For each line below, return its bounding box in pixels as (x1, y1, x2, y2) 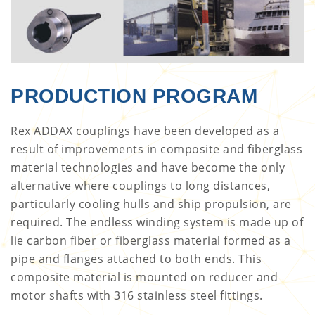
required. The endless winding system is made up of (11, 214, 303, 230)
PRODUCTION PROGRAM (11, 84, 257, 107)
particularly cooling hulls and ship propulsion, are (11, 195, 292, 212)
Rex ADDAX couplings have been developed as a (11, 122, 279, 139)
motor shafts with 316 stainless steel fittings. (11, 287, 263, 303)
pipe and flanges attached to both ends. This (11, 250, 262, 266)
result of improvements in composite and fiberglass (11, 141, 302, 157)
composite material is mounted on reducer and (11, 269, 278, 285)
